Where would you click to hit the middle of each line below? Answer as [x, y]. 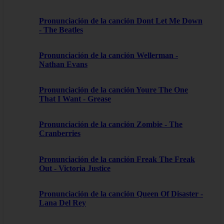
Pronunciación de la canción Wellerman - [108, 55]
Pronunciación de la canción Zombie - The [111, 124]
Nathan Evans [63, 64]
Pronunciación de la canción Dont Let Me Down [121, 20]
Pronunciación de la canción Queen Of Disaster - [121, 193]
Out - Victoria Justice [75, 168]
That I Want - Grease [75, 99]
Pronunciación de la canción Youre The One [113, 90]
